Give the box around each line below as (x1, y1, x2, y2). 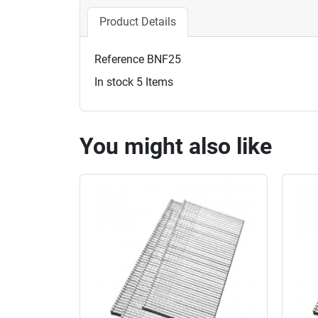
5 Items (136, 75, 173, 89)
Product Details (99, 14, 176, 28)
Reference (94, 52, 144, 66)
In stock (94, 75, 133, 89)
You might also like (79, 132, 272, 160)
